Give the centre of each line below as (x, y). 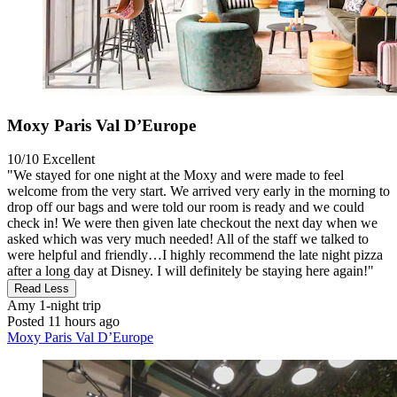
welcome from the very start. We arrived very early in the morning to (198, 191)
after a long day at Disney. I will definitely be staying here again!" (191, 271)
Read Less (42, 289)
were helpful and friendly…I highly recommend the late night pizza (195, 255)
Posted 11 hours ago (63, 322)
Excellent (69, 160)
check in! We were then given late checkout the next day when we (192, 223)
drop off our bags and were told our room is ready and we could (186, 207)
